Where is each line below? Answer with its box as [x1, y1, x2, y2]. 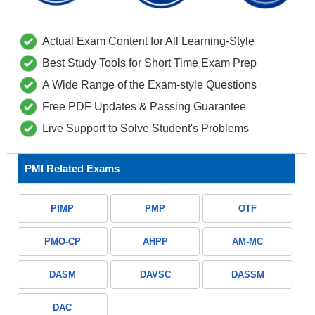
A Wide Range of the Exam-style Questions [42, 79, 257, 91]
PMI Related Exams [25, 162, 120, 175]
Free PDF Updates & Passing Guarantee [42, 101, 246, 113]
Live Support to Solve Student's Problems [42, 122, 249, 135]
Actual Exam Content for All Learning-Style [42, 35, 255, 48]
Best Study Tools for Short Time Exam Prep [42, 57, 257, 70]
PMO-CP [44, 236, 81, 247]
